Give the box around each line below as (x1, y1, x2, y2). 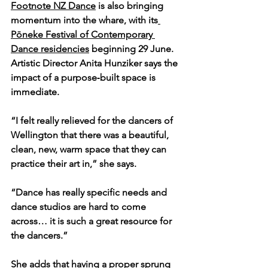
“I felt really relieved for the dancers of (11, 115, 175, 127)
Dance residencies (11, 43, 89, 55)
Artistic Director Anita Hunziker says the (11, 57, 180, 69)
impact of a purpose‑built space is (11, 72, 158, 84)
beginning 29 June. (89, 43, 176, 55)
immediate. (11, 86, 59, 98)
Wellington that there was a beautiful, (11, 129, 171, 141)
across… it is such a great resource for (11, 215, 174, 227)
